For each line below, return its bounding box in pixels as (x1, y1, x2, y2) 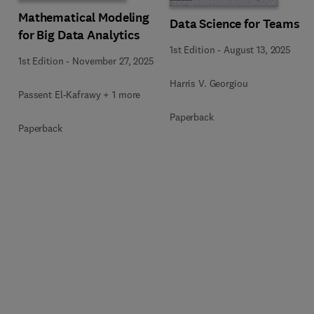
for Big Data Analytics (18, 26, 140, 43)
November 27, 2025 (72, 54, 154, 67)
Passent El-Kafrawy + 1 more (18, 88, 141, 101)
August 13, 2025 (224, 43, 291, 56)
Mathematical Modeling (18, 8, 150, 26)
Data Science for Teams (170, 15, 300, 32)
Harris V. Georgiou (170, 77, 248, 90)
